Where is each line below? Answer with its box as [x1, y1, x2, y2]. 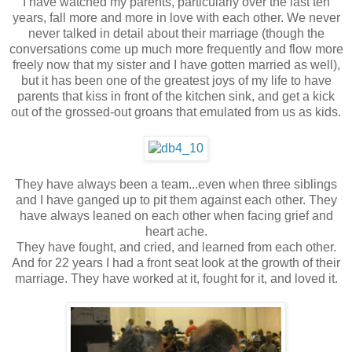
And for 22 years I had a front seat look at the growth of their [12, 256, 340, 270]
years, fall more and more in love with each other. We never [12, 11, 340, 25]
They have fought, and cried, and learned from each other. [16, 240, 336, 255]
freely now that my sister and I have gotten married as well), [12, 58, 340, 72]
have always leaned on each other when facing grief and [19, 209, 333, 223]
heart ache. [145, 225, 207, 239]
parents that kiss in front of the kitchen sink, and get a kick [17, 90, 335, 104]
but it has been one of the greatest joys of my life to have [20, 74, 332, 88]
